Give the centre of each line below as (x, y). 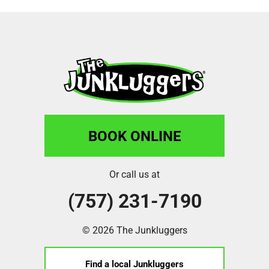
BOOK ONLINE (134, 135)
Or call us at (134, 174)
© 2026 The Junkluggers (134, 229)
